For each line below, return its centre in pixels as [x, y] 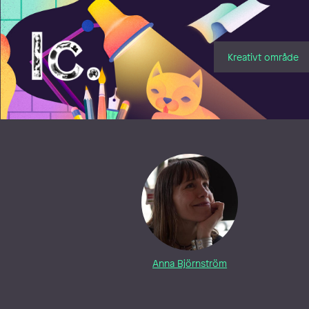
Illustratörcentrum [82, 37]
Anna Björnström [190, 263]
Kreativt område [263, 57]
